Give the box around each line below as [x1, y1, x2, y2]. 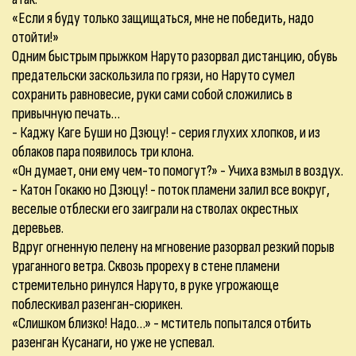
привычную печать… [12, 104, 120, 123]
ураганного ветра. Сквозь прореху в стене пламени [12, 257, 280, 276]
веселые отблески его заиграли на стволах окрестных [12, 199, 299, 219]
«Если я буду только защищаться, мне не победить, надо [12, 9, 314, 28]
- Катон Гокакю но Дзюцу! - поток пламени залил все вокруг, [12, 180, 330, 199]
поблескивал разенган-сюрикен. [12, 295, 183, 314]
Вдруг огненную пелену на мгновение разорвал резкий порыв [12, 238, 335, 257]
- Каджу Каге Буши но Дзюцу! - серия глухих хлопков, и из [12, 123, 320, 142]
